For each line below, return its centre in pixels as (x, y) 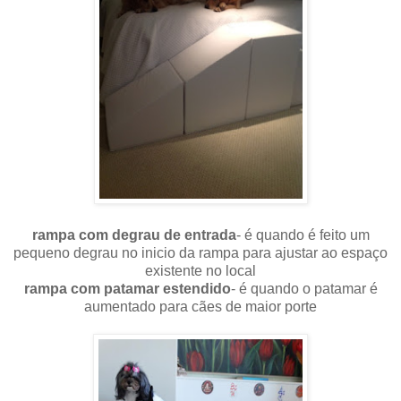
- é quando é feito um (303, 235)
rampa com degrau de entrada (134, 235)
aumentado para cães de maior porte (200, 306)
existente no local (200, 270)
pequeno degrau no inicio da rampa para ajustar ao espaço (200, 252)
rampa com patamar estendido (127, 288)
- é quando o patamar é (304, 288)
